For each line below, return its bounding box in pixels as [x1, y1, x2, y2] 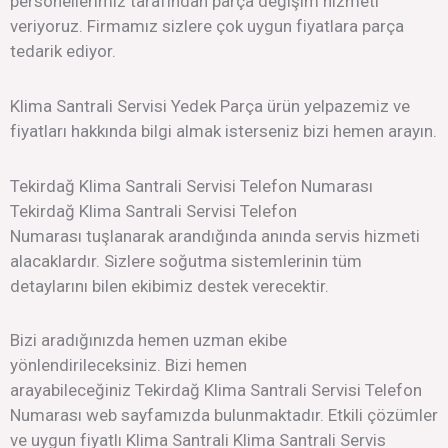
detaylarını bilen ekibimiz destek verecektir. [10, 275, 329, 296]
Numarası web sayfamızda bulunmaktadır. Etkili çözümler [10, 405, 438, 426]
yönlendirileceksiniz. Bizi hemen [10, 355, 247, 376]
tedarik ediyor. [10, 41, 116, 61]
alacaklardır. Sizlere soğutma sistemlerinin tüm [10, 250, 362, 271]
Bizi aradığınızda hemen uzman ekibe [10, 330, 287, 351]
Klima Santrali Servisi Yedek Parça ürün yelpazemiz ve [10, 95, 410, 116]
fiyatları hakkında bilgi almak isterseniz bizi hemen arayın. [10, 120, 437, 141]
